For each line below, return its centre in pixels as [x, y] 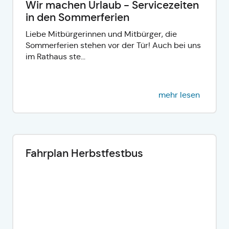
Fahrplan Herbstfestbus [84, 153]
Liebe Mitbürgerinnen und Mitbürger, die [101, 34]
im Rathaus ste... [55, 56]
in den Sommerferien [77, 17]
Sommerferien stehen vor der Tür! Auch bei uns [113, 45]
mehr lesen [179, 95]
